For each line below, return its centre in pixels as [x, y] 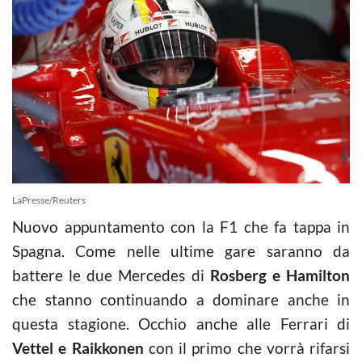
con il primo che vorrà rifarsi [246, 347]
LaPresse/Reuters [49, 200]
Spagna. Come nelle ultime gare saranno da [181, 250]
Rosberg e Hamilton [280, 275]
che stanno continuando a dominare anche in [181, 299]
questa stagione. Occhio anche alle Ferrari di [181, 323]
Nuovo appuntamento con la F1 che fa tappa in [181, 226]
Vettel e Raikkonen [78, 347]
